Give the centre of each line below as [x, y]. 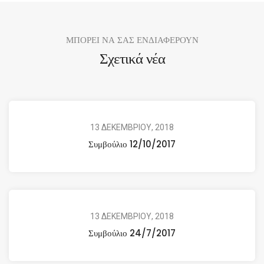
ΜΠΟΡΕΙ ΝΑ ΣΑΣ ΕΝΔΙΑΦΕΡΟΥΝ [132, 39]
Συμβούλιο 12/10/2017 [132, 144]
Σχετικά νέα [132, 58]
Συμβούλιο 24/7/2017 [132, 233]
